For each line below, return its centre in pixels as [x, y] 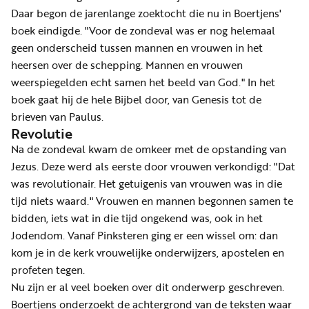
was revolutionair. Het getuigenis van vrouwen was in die [147, 184]
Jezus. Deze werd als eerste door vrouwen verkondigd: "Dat [153, 167]
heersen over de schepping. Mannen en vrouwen [127, 65]
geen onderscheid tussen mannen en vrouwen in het [137, 48]
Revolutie [42, 133]
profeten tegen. [48, 270]
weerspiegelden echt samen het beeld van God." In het [143, 82]
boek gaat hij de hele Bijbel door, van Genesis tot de [136, 100]
